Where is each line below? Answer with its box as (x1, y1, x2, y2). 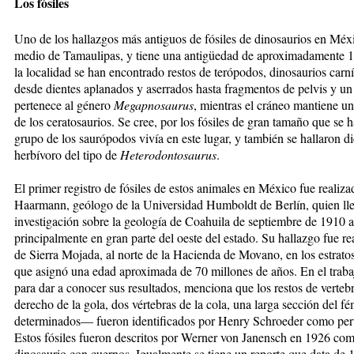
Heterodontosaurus (120, 145, 217, 163)
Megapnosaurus (114, 96, 194, 113)
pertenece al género (14, 96, 114, 113)
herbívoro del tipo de (14, 145, 120, 163)
